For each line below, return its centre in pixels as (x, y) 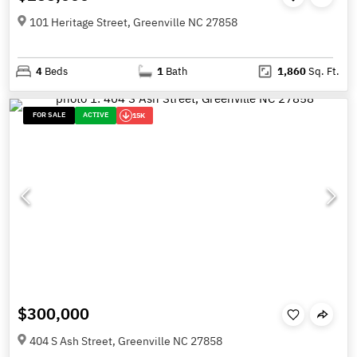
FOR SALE (49, 114)
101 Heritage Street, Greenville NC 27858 (133, 22)
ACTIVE (96, 114)
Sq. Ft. (322, 72)
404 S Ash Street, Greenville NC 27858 (126, 341)
